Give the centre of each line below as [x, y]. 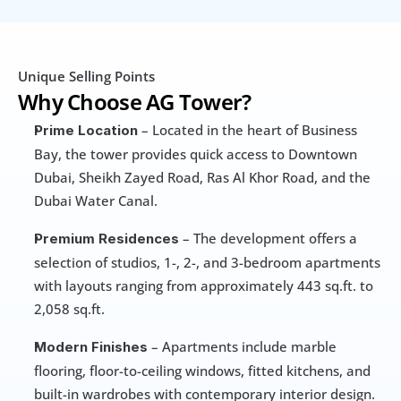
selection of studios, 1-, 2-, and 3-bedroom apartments [207, 262]
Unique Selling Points [86, 76]
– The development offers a [268, 238]
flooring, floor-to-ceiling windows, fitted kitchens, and [202, 370]
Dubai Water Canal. [96, 200]
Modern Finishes [91, 346]
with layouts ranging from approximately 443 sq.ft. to [204, 285]
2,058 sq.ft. [69, 308]
